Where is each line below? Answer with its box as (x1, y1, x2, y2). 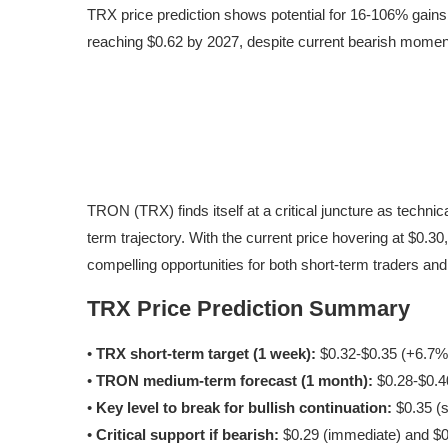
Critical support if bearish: (96, 426, 279, 444)
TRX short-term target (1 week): (96, 345, 316, 363)
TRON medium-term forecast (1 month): (96, 372, 373, 390)
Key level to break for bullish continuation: (96, 399, 392, 417)
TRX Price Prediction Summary (87, 296, 410, 322)
